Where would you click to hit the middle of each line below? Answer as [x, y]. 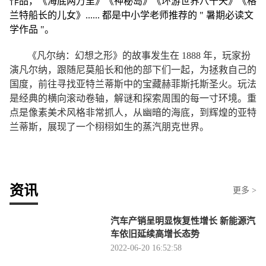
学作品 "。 [32, 29]
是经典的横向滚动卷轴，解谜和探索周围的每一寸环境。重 [133, 98]
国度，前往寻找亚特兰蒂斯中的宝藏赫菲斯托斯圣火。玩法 [133, 84]
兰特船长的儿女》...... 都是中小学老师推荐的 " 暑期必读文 [132, 15]
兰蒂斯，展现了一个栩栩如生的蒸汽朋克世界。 [109, 127]
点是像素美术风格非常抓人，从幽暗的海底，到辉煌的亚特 [133, 113]
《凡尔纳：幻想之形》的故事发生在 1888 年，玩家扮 [139, 56]
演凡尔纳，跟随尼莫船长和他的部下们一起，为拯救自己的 [133, 70]
